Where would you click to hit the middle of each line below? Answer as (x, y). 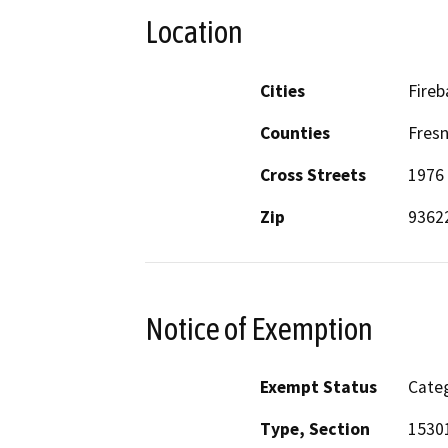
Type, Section (315, 429)
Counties (295, 132)
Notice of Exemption (259, 328)
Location (194, 32)
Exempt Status (318, 387)
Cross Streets (313, 174)
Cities (282, 90)
